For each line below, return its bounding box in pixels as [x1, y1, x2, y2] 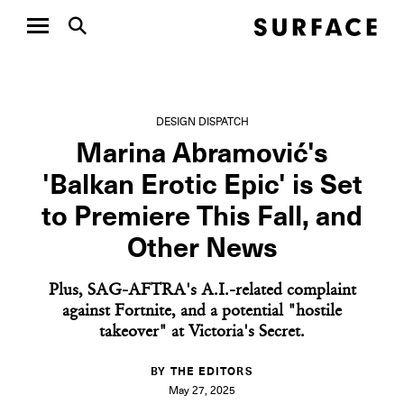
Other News [126, 235, 278, 262]
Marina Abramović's [76, 141, 328, 168]
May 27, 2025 [169, 386, 235, 397]
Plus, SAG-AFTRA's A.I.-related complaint [48, 283, 356, 299]
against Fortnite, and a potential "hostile [62, 304, 342, 320]
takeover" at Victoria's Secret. [99, 325, 305, 341]
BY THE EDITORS [151, 367, 253, 378]
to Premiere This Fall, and [41, 204, 363, 231]
